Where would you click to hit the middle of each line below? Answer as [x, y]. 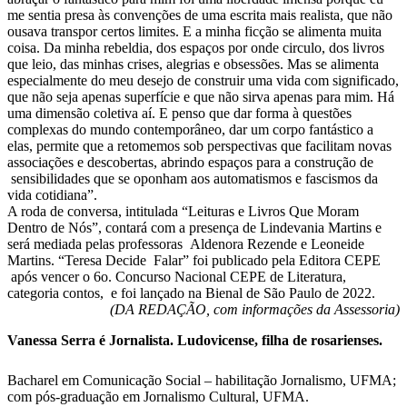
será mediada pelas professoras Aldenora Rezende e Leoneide [186, 244]
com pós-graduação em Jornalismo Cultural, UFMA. [158, 397]
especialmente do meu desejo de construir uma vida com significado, [203, 81]
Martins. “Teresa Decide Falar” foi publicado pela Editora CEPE [194, 261]
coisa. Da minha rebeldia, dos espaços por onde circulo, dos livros [196, 48]
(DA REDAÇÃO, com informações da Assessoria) [255, 310]
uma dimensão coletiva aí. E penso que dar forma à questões [179, 114]
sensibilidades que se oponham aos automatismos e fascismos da [193, 179]
